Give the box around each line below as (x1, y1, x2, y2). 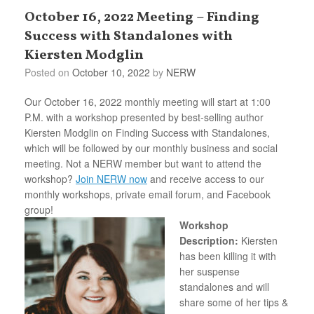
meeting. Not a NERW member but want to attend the (25, 156, 261, 170)
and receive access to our (147, 171, 264, 186)
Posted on (31, 64, 72, 79)
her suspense (179, 264, 240, 278)
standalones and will (179, 279, 269, 294)
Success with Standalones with (25, 26, 233, 46)
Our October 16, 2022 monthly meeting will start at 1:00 (25, 94, 271, 109)
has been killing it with (179, 248, 276, 263)
